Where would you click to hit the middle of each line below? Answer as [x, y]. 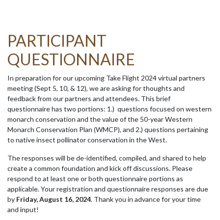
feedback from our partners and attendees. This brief [89, 98]
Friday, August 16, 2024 [54, 199]
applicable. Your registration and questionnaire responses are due [108, 189]
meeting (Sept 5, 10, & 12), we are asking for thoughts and [96, 88]
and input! [23, 209]
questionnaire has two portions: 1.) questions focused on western [110, 109]
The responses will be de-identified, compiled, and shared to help [107, 158]
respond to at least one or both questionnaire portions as [95, 178]
